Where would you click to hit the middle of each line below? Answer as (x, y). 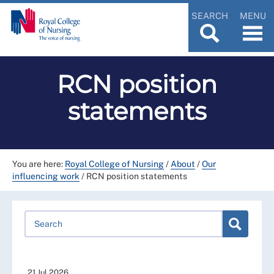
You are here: (39, 164)
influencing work (46, 176)
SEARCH (210, 15)
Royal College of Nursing (114, 164)
